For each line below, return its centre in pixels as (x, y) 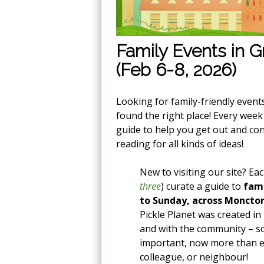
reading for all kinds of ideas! (180, 144)
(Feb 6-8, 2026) (176, 70)
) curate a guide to (202, 186)
